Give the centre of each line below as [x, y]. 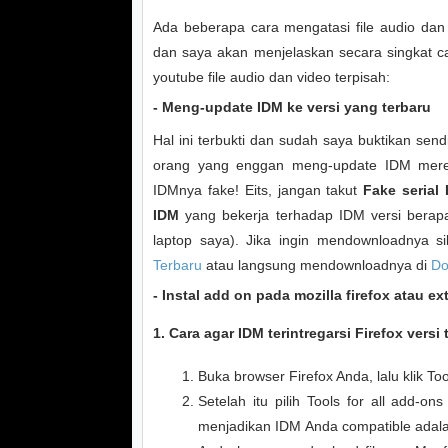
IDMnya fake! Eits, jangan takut [258, 190]
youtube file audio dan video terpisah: [271, 77]
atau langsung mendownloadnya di [316, 265]
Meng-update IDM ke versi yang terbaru [296, 107]
